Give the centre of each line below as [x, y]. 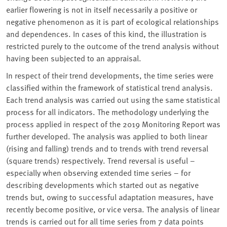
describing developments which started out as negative [102, 185]
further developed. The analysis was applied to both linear [107, 136]
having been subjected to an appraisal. [74, 58]
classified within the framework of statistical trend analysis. [109, 87]
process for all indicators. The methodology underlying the [107, 112]
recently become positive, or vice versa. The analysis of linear [113, 209]
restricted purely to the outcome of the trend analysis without [112, 46]
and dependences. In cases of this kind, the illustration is [106, 34]
